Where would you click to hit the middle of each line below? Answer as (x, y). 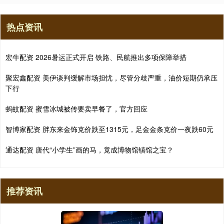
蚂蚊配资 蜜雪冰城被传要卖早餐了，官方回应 (76, 108)
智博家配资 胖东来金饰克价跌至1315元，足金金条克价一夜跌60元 (109, 129)
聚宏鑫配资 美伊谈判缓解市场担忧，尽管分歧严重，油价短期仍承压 (111, 77)
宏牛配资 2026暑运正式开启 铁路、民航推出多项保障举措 (96, 57)
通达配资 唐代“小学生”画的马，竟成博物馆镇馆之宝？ (89, 149)
